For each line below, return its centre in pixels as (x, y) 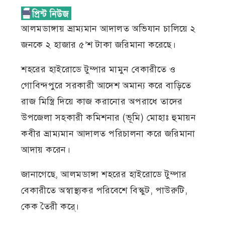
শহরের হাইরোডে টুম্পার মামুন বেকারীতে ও (98, 70)
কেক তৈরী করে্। (50, 207)
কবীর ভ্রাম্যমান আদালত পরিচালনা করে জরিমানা (108, 134)
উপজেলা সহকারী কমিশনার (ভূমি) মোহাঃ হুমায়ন (109, 118)
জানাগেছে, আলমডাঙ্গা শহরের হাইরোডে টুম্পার (104, 175)
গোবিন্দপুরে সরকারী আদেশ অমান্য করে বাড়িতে (106, 86)
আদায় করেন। (46, 150)
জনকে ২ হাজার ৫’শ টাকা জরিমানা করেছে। (99, 45)
